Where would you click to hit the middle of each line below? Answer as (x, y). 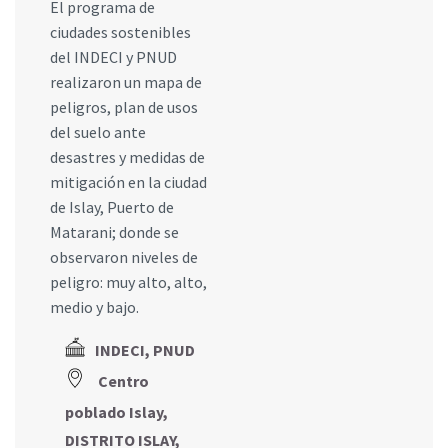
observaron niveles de (124, 256)
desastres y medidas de (127, 156)
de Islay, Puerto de (112, 206)
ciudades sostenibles (120, 31)
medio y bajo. (94, 306)
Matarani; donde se (114, 231)
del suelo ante (98, 131)
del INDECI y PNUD (113, 56)
